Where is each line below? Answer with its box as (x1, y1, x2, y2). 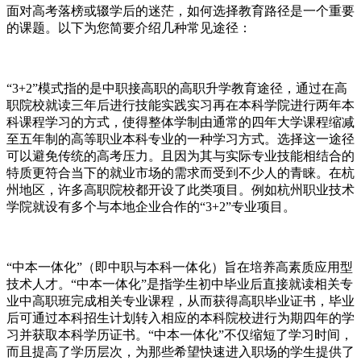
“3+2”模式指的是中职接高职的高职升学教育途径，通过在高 (6, 81, 347, 95)
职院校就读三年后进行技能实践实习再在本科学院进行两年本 (6, 98, 355, 112)
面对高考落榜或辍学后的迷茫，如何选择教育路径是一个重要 (6, 3, 355, 18)
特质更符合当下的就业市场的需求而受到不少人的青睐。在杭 (6, 165, 355, 180)
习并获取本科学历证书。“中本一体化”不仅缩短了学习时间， (6, 327, 353, 342)
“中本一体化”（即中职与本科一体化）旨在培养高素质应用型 (6, 259, 353, 274)
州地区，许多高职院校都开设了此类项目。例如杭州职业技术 (6, 182, 355, 197)
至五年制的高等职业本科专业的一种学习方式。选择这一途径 (6, 131, 355, 146)
